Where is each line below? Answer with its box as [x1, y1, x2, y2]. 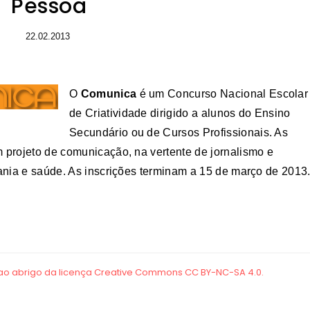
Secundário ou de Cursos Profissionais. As [69, 127, 289, 139]
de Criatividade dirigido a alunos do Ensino [69, 107, 291, 120]
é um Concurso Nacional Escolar [136, 88, 309, 100]
